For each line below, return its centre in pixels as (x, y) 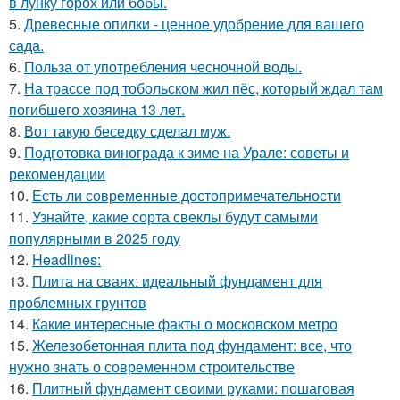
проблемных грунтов (78, 302)
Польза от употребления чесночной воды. (163, 66)
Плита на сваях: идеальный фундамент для (177, 280)
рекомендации (57, 173)
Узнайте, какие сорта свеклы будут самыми (175, 216)
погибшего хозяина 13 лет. (97, 109)
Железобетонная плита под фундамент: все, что (192, 345)
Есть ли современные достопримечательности (187, 195)
